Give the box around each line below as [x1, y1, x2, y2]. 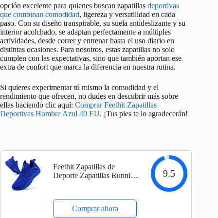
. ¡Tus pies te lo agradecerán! [100, 109, 188, 118]
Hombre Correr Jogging [53, 180, 127, 189]
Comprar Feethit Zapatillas [75, 101, 157, 109]
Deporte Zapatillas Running [53, 171, 139, 180]
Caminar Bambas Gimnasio [53, 189, 138, 198]
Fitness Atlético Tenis [53, 198, 120, 206]
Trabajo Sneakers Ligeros [53, 206, 132, 215]
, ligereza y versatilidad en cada [79, 10, 175, 19]
